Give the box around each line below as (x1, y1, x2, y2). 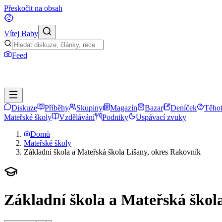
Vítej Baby (4, 29, 38, 38)
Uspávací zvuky (136, 113, 186, 121)
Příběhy (45, 104, 69, 112)
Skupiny (76, 104, 103, 112)
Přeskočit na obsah (4, 4, 62, 12)
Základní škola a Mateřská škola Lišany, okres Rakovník (24, 148, 201, 156)
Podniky (102, 113, 128, 121)
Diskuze (11, 104, 37, 112)
